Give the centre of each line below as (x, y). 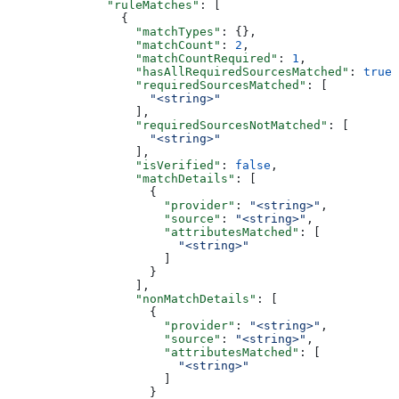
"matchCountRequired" (142, 58)
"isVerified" (114, 165)
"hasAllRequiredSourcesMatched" (178, 71)
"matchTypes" (114, 31)
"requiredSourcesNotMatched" (167, 125)
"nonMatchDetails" (132, 298)
